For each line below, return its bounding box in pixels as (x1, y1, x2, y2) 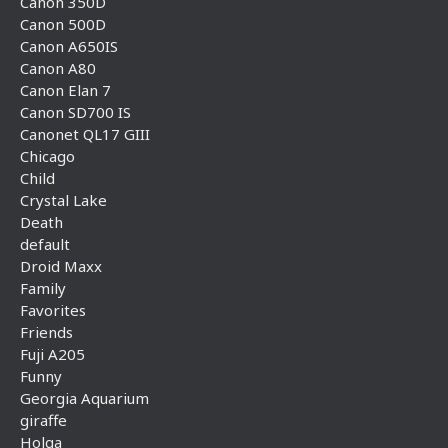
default (20, 233, 70, 254)
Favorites (20, 299, 86, 320)
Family (20, 277, 66, 298)
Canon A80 (20, 57, 96, 78)
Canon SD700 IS (20, 101, 131, 122)
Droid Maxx (20, 255, 102, 276)
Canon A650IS (20, 35, 118, 56)
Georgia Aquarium (20, 387, 149, 408)
